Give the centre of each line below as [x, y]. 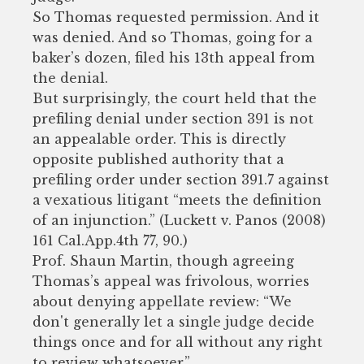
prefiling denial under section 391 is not [173, 118]
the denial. [70, 78]
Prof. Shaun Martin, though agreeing [163, 260]
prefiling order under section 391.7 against [181, 179]
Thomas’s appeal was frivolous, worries [171, 281]
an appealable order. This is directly [159, 139]
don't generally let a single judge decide [173, 321]
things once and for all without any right [178, 342]
